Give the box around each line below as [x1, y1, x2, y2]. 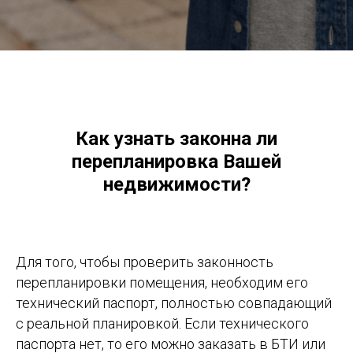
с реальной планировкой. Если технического [16, 315, 309, 332]
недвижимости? [102, 173, 251, 195]
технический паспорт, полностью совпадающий [16, 295, 332, 311]
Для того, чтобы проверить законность [16, 254, 273, 270]
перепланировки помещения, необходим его [16, 274, 308, 291]
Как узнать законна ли [76, 128, 277, 150]
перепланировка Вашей [72, 150, 281, 173]
